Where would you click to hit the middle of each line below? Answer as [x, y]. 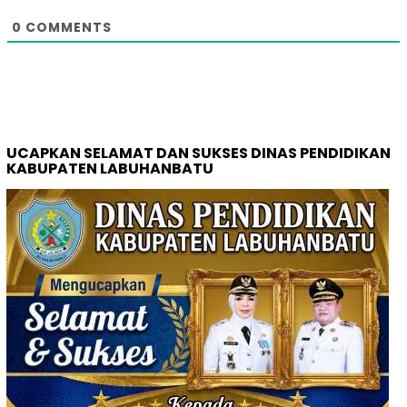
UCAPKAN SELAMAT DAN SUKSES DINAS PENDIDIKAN [199, 154]
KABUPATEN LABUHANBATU [110, 169]
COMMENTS [67, 28]
